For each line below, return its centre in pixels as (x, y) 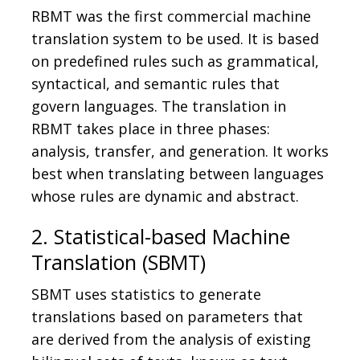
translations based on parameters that (167, 317)
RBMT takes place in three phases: (151, 129)
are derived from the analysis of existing (171, 340)
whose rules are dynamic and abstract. (165, 196)
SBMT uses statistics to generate (146, 295)
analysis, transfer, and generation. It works (180, 151)
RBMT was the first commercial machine (171, 16)
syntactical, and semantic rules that (155, 84)
